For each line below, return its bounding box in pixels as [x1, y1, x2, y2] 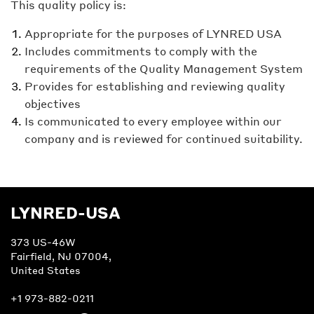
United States [11, 264, 81, 276]
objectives [25, 96, 81, 111]
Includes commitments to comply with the [25, 43, 257, 58]
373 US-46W [11, 236, 76, 248]
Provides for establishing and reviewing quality [25, 78, 285, 93]
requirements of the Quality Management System [25, 61, 303, 76]
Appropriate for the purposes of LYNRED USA [25, 26, 282, 41]
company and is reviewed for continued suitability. [25, 131, 303, 146]
